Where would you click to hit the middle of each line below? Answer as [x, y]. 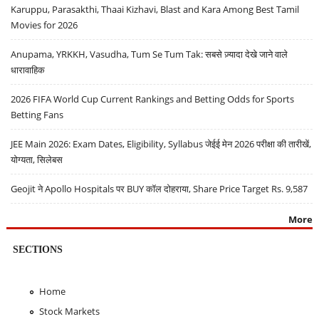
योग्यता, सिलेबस [37, 159]
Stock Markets [69, 311]
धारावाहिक [28, 69]
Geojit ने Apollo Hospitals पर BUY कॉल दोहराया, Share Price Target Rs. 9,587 [159, 188]
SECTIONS [37, 249]
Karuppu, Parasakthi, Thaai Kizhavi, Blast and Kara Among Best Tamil [155, 9]
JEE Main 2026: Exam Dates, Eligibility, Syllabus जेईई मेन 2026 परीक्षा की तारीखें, [161, 143]
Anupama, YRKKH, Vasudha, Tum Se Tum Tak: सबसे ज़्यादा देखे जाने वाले [150, 54]
